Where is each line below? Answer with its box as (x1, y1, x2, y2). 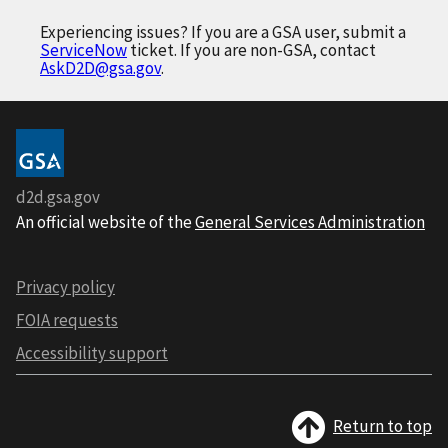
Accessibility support (16, 342, 168, 365)
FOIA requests (16, 309, 118, 332)
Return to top (333, 415, 432, 438)
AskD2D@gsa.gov (40, 57, 161, 80)
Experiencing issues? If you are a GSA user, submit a (40, 21, 406, 44)
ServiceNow (40, 39, 127, 62)
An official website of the (16, 211, 195, 234)
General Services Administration (195, 211, 425, 234)
